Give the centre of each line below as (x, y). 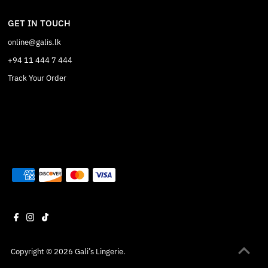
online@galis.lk (35, 42)
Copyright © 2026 (42, 252)
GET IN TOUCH (39, 23)
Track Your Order (37, 78)
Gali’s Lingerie (99, 252)
